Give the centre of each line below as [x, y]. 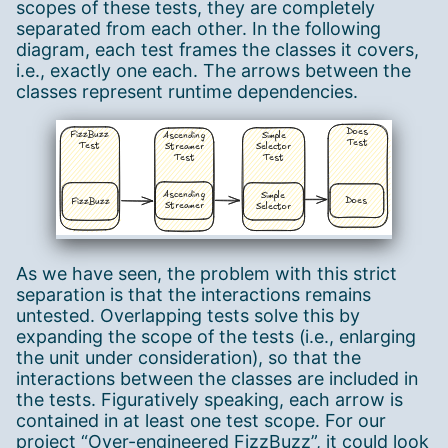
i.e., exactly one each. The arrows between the [213, 70]
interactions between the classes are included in [217, 378]
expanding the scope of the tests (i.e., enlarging [216, 336]
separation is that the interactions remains [193, 294]
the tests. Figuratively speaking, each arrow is [209, 399]
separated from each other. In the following [198, 28]
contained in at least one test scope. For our [201, 420]
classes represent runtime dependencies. [187, 91]
